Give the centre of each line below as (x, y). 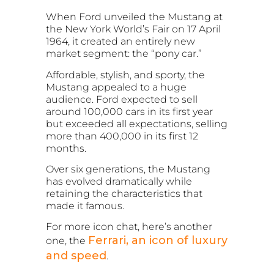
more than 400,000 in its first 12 (122, 136)
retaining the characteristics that (124, 193)
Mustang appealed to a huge (116, 87)
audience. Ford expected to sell (122, 99)
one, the (67, 241)
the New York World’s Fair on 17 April (133, 29)
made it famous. (85, 206)
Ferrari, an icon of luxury (158, 241)
